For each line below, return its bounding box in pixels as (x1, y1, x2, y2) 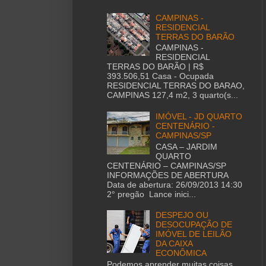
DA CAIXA (156, 239, 193, 249)
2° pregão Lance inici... (106, 189, 196, 199)
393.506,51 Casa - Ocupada (106, 71, 214, 81)
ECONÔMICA (156, 248, 207, 258)
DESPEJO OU (156, 210, 209, 220)
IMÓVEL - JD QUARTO (156, 111, 243, 121)
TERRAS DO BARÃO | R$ (106, 62, 204, 72)
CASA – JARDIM (156, 141, 218, 151)
